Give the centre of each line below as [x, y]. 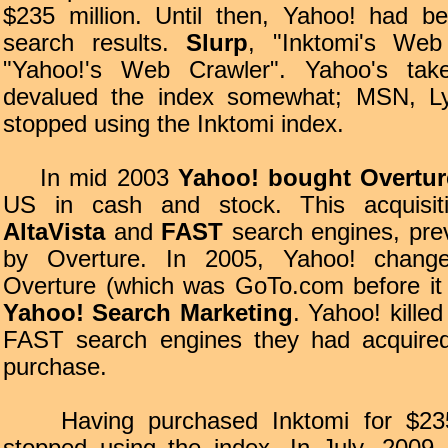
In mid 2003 [90, 178]
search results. [94, 43]
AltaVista [54, 232]
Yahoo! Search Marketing [148, 313]
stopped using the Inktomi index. [173, 124]
